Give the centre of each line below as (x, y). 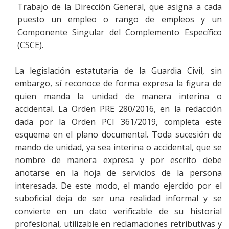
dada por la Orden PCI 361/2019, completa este (118, 121)
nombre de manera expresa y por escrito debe (118, 160)
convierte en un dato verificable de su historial (118, 211)
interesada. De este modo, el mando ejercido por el (118, 185)
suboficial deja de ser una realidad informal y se (118, 198)
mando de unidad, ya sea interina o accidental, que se (118, 147)
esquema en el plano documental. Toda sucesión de (118, 134)
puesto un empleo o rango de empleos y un (120, 19)
